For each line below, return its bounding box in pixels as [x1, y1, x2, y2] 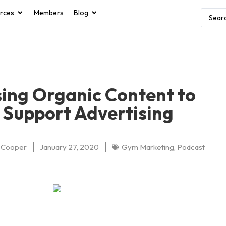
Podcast [177, 142, 205, 152]
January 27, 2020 [40, 142, 99, 152]
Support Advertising [3, 101, 174, 124]
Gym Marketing [122, 142, 175, 152]
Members [34, 8, 64, 17]
